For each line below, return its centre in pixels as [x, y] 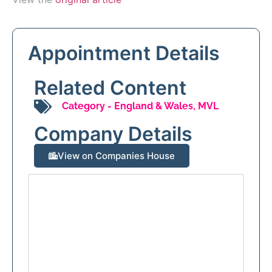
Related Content [110, 87]
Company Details [113, 134]
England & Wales [154, 106]
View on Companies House [116, 155]
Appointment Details [124, 53]
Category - [87, 106]
